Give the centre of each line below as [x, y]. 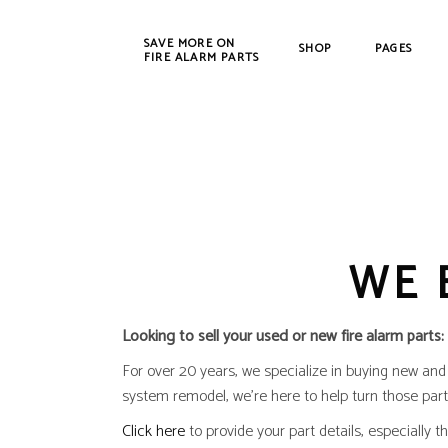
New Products [196, 177]
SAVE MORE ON [190, 43]
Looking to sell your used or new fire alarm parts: [283, 336]
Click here [153, 431]
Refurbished [192, 205]
